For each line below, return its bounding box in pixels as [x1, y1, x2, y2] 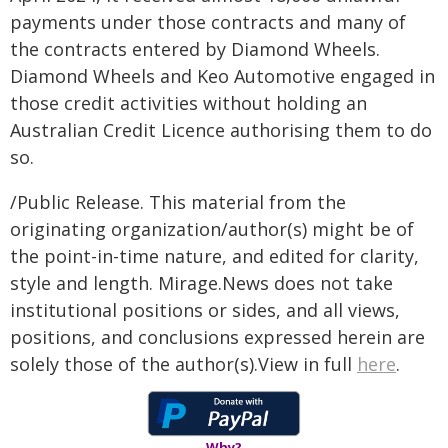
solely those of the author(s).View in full [10, 352, 357, 376]
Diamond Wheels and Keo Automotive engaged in [10, 64, 435, 88]
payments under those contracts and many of [10, 10, 406, 34]
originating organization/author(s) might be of [10, 217, 414, 241]
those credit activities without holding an [10, 91, 367, 115]
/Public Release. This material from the [10, 190, 346, 214]
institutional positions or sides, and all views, [10, 298, 400, 322]
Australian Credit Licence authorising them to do [10, 118, 432, 142]
